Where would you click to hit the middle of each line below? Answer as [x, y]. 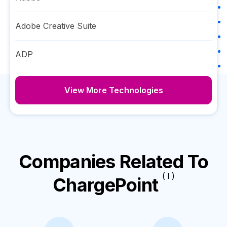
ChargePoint [106, 185]
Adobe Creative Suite [56, 26]
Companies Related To [113, 162]
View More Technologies [113, 90]
